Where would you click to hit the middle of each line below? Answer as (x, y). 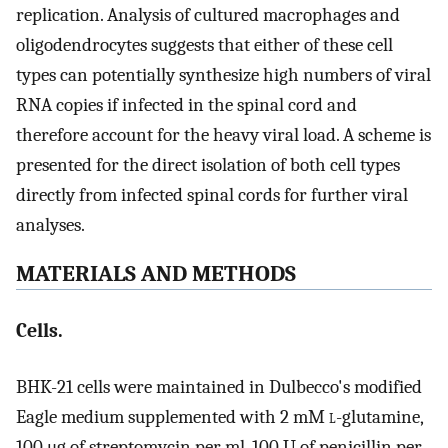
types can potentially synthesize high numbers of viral (223, 75)
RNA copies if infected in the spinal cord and (186, 105)
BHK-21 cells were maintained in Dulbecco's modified (219, 387)
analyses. (50, 225)
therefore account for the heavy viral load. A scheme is (223, 135)
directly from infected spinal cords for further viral (212, 195)
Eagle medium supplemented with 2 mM (172, 417)
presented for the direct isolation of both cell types (208, 165)
